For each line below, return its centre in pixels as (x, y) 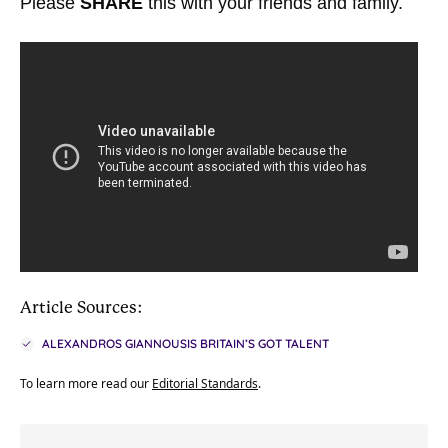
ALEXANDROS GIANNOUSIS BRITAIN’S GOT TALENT (185, 343)
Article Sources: (81, 307)
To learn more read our (86, 383)
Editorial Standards (205, 383)
